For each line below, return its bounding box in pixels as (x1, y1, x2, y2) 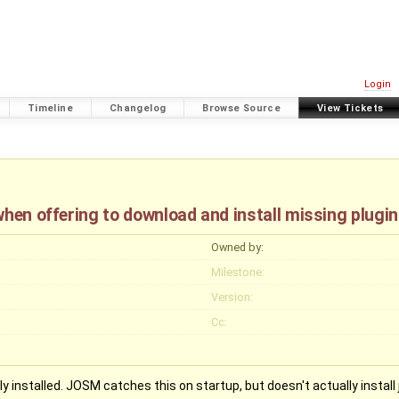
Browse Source (202, 102, 281, 114)
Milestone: (210, 265, 265, 279)
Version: (210, 289, 253, 304)
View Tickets (317, 102, 384, 114)
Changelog (109, 102, 167, 114)
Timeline (27, 102, 73, 114)
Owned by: (210, 240, 264, 254)
